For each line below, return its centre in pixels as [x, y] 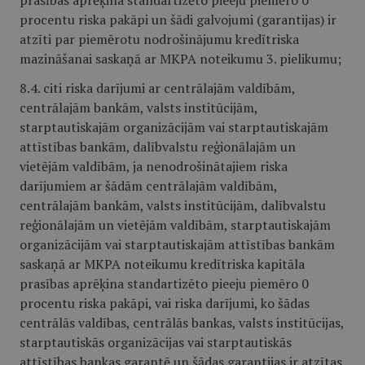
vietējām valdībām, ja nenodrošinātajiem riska [154, 166]
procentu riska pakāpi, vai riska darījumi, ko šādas [165, 303]
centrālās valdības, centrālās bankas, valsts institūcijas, [182, 323]
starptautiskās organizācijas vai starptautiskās [156, 342]
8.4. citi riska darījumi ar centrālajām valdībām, [157, 88]
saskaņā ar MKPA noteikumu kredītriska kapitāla [162, 264]
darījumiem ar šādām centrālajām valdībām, [148, 186]
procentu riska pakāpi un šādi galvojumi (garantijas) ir [178, 20]
